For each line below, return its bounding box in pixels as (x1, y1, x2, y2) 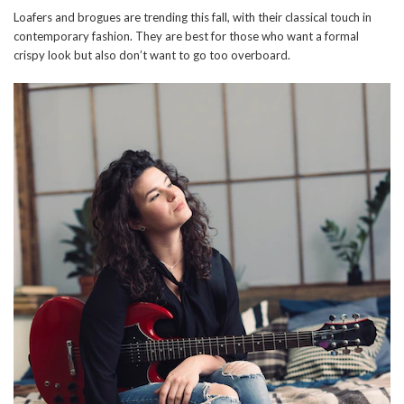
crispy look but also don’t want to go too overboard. (14, 48, 290, 63)
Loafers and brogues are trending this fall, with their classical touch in (14, 10, 372, 25)
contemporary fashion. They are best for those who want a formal (14, 29, 359, 44)
